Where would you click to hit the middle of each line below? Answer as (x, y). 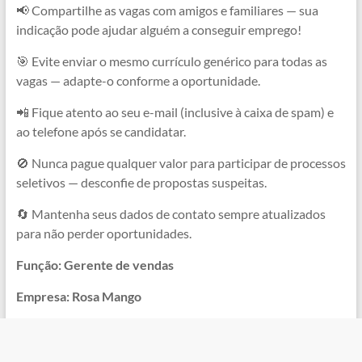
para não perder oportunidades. (103, 234)
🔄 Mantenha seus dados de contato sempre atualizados (170, 214)
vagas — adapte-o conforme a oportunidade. (138, 81)
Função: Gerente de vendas (95, 265)
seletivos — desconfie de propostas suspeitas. (141, 183)
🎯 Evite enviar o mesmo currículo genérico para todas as (171, 61)
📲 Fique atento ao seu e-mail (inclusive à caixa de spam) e (175, 112)
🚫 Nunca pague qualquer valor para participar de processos (181, 163)
